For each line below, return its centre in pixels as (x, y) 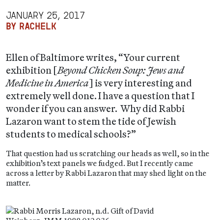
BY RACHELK (31, 26)
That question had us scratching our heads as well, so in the (108, 153)
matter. (18, 183)
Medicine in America (47, 83)
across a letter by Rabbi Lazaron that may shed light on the (106, 173)
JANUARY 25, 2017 (45, 15)
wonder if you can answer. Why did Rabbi (95, 108)
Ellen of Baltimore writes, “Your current (93, 57)
